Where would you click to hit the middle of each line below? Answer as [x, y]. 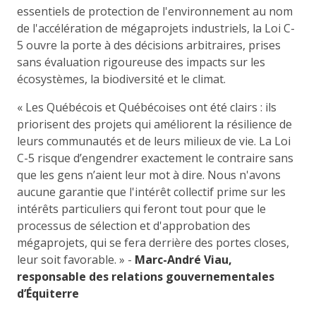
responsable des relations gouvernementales [146, 276]
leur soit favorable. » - [76, 259]
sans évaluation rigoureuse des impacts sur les [141, 62]
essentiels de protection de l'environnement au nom [155, 11]
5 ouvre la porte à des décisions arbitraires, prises [149, 45]
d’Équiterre [48, 293]
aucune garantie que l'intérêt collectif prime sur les [151, 192]
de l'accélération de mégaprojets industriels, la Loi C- [156, 28]
